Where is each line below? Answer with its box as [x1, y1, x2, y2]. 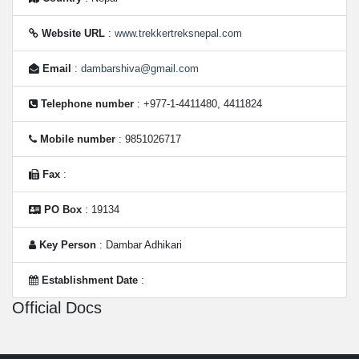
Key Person [39, 239, 96, 251]
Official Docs [12, 299, 102, 317]
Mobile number [40, 133, 115, 145]
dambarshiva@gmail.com [81, 63, 199, 75]
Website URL [42, 27, 105, 39]
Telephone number [41, 98, 134, 110]
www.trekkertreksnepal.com [115, 27, 242, 39]
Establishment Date [42, 274, 138, 286]
